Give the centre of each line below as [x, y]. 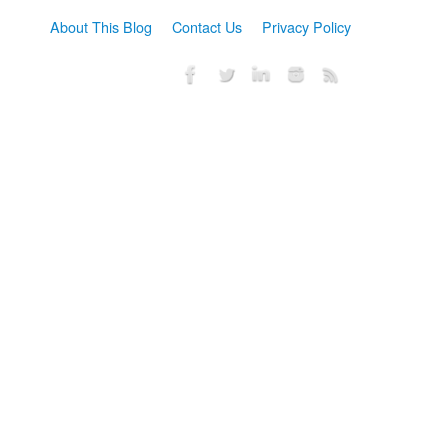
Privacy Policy [306, 26]
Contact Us [207, 26]
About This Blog [101, 26]
